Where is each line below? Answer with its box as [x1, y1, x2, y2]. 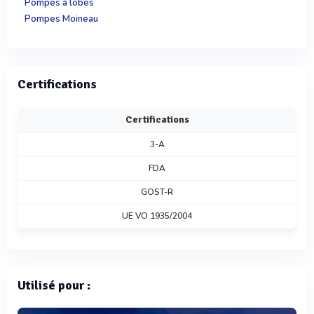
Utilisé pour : [18, 277, 90, 293]
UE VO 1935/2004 [122, 210, 192, 221]
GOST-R [141, 186, 173, 198]
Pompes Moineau [25, 13, 98, 26]
